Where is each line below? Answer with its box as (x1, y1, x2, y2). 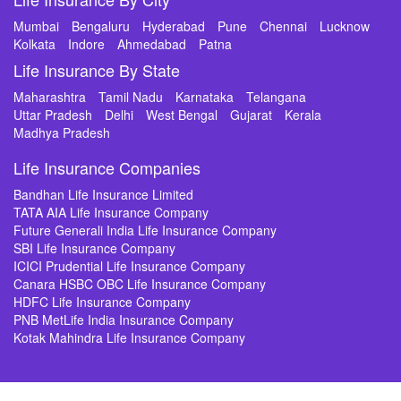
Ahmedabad (117, 35, 186, 53)
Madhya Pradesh (13, 124, 110, 141)
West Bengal (146, 106, 218, 124)
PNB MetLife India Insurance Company (13, 311, 234, 328)
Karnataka (175, 88, 234, 106)
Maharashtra (13, 88, 86, 106)
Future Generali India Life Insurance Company (13, 221, 277, 239)
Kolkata (13, 35, 55, 53)
